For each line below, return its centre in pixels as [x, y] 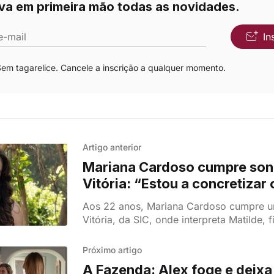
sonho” [106, 200]
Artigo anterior [112, 147]
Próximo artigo [112, 250]
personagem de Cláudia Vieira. [154, 233]
